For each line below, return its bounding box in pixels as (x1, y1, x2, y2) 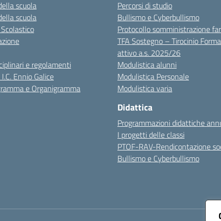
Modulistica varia (117, 82, 172, 94)
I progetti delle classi (117, 129, 184, 141)
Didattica (117, 101, 152, 114)
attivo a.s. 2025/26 (117, 47, 181, 59)
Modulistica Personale (117, 71, 189, 82)
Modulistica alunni (117, 59, 177, 71)
